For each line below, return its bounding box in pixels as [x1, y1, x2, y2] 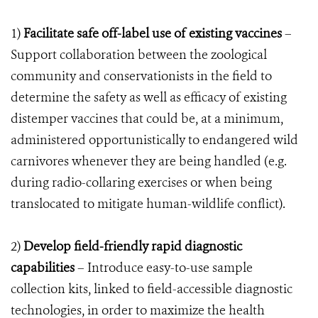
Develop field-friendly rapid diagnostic [23, 238, 242, 255]
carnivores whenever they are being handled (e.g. [11, 153, 287, 170]
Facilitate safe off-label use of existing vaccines [21, 25, 282, 42]
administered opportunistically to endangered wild [11, 131, 298, 148]
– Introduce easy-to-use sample [75, 259, 253, 276]
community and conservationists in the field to [11, 67, 272, 84]
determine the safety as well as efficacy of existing [11, 89, 287, 106]
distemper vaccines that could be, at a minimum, [11, 110, 283, 127]
